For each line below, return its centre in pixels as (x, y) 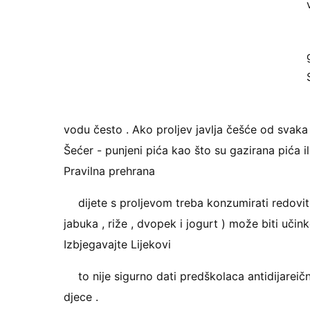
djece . (81, 297)
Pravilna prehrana (109, 171)
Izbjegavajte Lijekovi (117, 244)
